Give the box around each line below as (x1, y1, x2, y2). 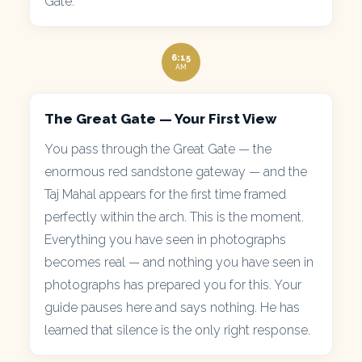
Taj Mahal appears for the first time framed (44, 186, 286, 202)
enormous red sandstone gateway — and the (44, 163, 307, 179)
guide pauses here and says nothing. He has (44, 299, 300, 315)
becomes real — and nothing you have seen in (44, 254, 314, 270)
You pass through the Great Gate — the (44, 141, 271, 157)
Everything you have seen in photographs (44, 231, 286, 247)
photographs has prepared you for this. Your (44, 276, 301, 293)
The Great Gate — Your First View (44, 110, 276, 127)
